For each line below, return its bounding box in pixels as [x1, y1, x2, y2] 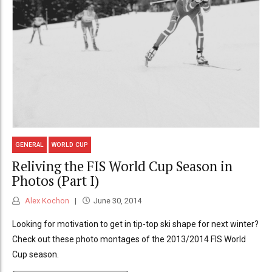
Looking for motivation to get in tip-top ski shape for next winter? [12, 219, 259, 229]
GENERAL [15, 141, 44, 148]
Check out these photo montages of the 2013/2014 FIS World [12, 234, 246, 244]
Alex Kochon [23, 195, 69, 205]
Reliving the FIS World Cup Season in [12, 157, 233, 175]
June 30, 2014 [93, 195, 141, 205]
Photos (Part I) [12, 172, 99, 190]
